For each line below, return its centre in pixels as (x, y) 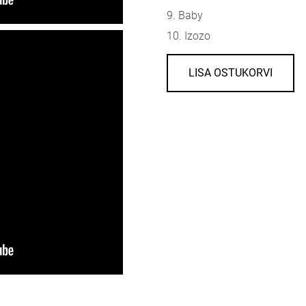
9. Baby (185, 15)
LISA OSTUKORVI (231, 73)
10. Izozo (189, 36)
